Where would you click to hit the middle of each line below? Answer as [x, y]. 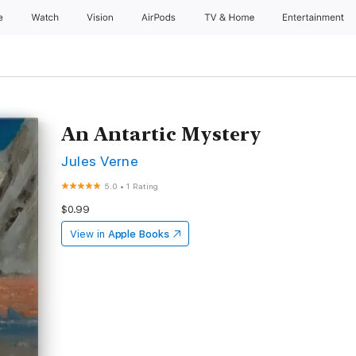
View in [87, 234]
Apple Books [138, 234]
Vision [101, 17]
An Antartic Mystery [162, 134]
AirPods [160, 17]
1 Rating [142, 186]
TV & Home [230, 17]
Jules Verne [100, 161]
